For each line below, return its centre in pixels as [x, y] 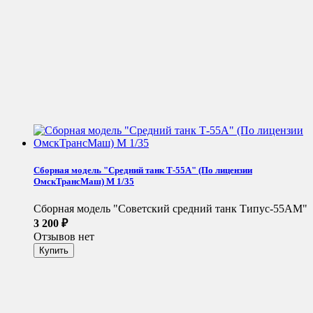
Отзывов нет [64, 237]
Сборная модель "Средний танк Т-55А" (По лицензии [143, 170]
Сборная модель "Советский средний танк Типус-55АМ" [170, 209]
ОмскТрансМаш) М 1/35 [84, 181]
